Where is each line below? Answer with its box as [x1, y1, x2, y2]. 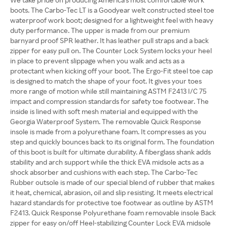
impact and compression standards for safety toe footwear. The [10, 97, 209, 105]
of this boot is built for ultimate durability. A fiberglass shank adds [10, 147, 211, 156]
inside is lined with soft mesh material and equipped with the [10, 107, 198, 116]
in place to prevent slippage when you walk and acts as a [10, 56, 184, 65]
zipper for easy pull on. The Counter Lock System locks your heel [10, 46, 212, 55]
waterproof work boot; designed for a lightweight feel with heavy [10, 16, 213, 24]
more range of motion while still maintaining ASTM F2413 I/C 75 [10, 87, 207, 95]
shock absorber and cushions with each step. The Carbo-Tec [10, 168, 198, 176]
